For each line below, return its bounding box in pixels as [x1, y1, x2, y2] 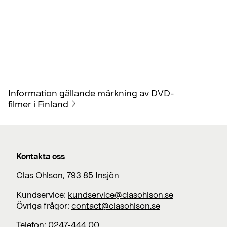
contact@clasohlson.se [71, 201, 160, 211]
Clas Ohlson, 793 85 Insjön [16, 170, 119, 180]
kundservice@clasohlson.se [68, 190, 173, 200]
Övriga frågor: [16, 201, 71, 211]
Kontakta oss [16, 151, 65, 161]
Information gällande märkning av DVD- [8, 87, 174, 98]
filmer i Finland [8, 98, 68, 109]
